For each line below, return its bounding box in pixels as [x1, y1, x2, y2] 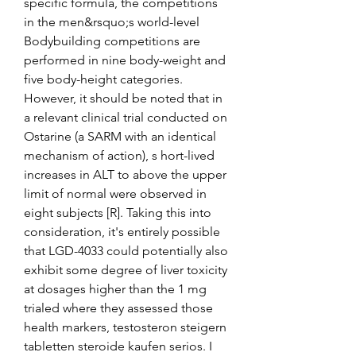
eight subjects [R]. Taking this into [24, 204, 211, 220]
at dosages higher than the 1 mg [24, 281, 207, 296]
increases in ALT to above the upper [24, 166, 226, 182]
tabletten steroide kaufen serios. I [24, 338, 212, 354]
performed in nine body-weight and [24, 52, 226, 68]
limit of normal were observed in [24, 185, 207, 201]
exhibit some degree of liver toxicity [24, 261, 227, 277]
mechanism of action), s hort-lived [24, 147, 215, 163]
